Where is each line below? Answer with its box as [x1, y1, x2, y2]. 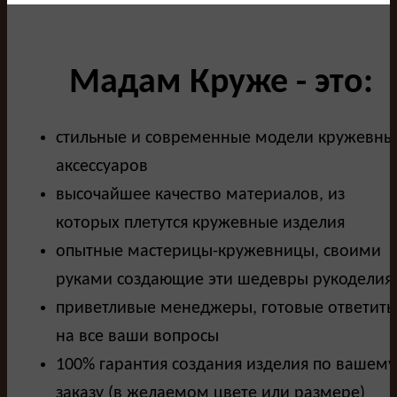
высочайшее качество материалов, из [56, 185, 345, 204]
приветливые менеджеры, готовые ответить [56, 299, 394, 317]
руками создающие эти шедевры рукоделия [56, 270, 393, 289]
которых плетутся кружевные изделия [56, 214, 345, 232]
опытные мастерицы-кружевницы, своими [56, 242, 381, 261]
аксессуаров [56, 157, 148, 175]
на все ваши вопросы [56, 327, 219, 346]
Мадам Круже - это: [68, 65, 373, 101]
